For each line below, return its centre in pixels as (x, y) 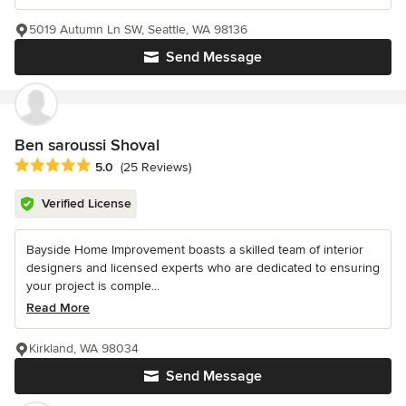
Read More (58, 308)
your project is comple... (93, 286)
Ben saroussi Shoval (87, 145)
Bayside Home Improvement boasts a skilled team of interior (195, 250)
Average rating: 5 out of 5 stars (111, 166)
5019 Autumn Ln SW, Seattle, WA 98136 (138, 30)
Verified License (87, 204)
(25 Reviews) (156, 168)
